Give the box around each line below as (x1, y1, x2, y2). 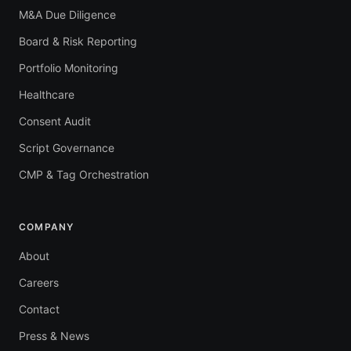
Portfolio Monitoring (19, 61, 118, 75)
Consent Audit (19, 114, 91, 128)
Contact (19, 302, 60, 317)
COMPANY (19, 221, 74, 233)
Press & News (19, 329, 89, 343)
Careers (19, 276, 59, 290)
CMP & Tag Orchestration (19, 168, 149, 182)
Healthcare (19, 88, 74, 102)
